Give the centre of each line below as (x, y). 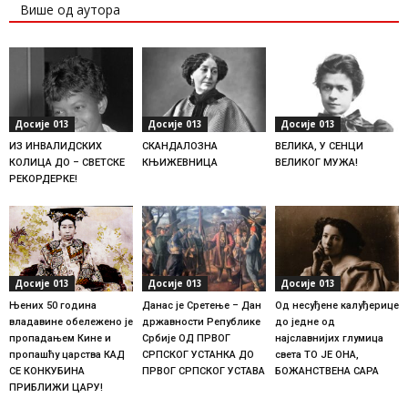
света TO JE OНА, (316, 354)
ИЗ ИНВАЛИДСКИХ (56, 147)
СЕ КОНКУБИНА (47, 371)
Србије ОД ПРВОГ (186, 338)
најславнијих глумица (329, 338)
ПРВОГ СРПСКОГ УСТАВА (203, 371)
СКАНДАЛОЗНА (179, 147)
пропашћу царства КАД (67, 354)
